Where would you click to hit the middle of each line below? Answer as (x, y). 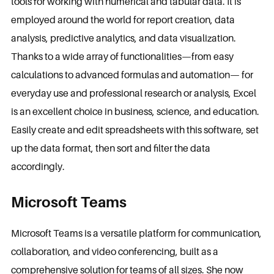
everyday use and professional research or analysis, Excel (133, 93)
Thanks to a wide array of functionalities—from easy (122, 56)
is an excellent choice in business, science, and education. (135, 111)
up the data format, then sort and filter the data (110, 148)
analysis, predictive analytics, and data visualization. (123, 38)
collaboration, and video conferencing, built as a (114, 251)
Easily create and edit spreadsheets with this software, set (135, 130)
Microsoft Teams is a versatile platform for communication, (136, 233)
